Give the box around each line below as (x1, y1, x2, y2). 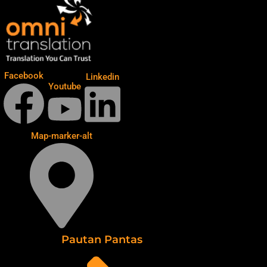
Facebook (4, 70, 44, 82)
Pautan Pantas (61, 232, 142, 246)
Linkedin (85, 71, 119, 82)
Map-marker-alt (30, 131, 92, 142)
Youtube (48, 80, 81, 92)
